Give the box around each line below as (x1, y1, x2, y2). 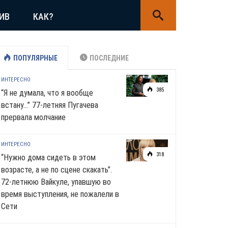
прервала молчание (1, 112, 66, 122)
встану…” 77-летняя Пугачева (1, 100, 98, 110)
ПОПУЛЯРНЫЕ (13, 54, 58, 62)
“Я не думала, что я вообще (1, 88, 93, 98)
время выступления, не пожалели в (1, 189, 119, 199)
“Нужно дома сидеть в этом (1, 153, 96, 162)
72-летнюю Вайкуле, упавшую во (1, 177, 111, 187)
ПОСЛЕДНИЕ (90, 54, 129, 62)
